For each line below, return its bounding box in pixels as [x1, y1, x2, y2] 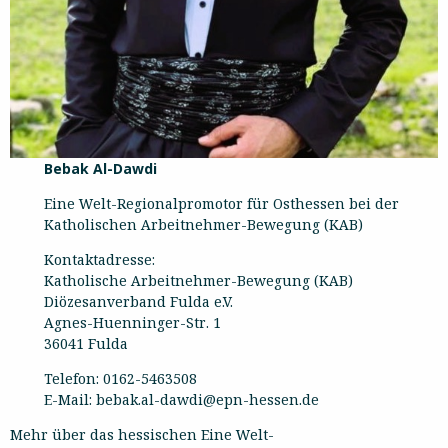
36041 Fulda [44, 334, 129, 354]
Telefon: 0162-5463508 [44, 369, 198, 389]
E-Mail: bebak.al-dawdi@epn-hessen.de [44, 390, 320, 410]
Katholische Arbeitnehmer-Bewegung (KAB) [44, 271, 354, 291]
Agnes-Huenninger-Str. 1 [44, 313, 222, 333]
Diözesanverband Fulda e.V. [44, 292, 234, 312]
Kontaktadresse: [44, 250, 156, 270]
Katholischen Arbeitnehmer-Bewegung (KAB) [44, 215, 364, 235]
